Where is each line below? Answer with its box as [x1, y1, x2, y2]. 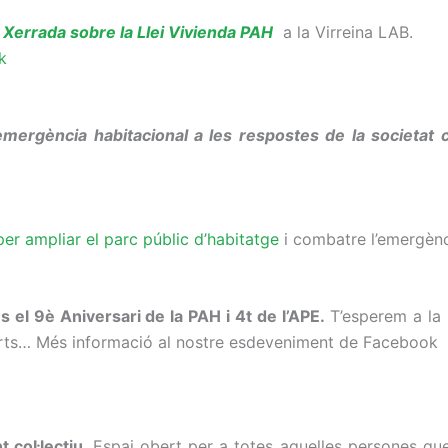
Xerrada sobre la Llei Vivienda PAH [3, 21, 273, 42]
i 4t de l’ [221, 306, 288, 327]
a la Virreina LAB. [278, 21, 413, 42]
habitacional [93, 125, 188, 146]
